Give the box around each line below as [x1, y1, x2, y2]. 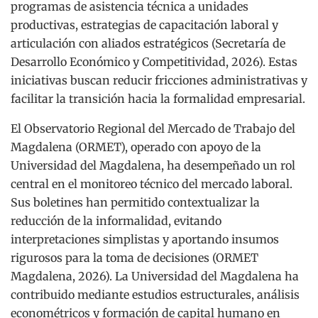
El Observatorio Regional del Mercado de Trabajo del [11, 121, 295, 136]
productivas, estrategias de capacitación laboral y [11, 17, 278, 32]
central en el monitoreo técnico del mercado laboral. [11, 176, 292, 191]
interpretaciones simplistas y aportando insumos [11, 231, 279, 246]
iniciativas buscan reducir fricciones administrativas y [11, 72, 307, 87]
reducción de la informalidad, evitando [11, 213, 221, 228]
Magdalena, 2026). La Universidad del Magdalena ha [11, 268, 299, 283]
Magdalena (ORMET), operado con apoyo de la [11, 139, 261, 154]
